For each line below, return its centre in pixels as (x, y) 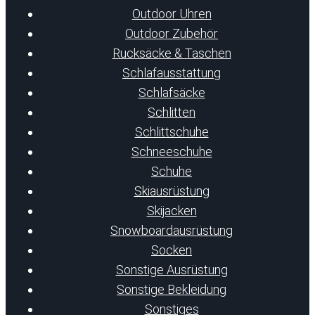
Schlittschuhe (172, 131)
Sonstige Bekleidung (172, 289)
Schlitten (172, 112)
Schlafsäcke (172, 92)
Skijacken (172, 210)
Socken (172, 250)
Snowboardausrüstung (172, 230)
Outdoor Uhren (172, 13)
